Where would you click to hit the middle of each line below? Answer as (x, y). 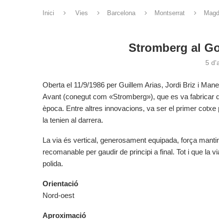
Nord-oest (58, 195)
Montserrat (170, 13)
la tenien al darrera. (73, 120)
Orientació (60, 184)
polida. (53, 164)
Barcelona (121, 13)
